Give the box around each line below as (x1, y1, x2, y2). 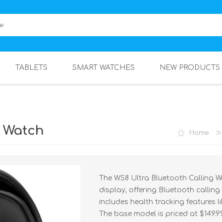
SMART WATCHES (72, 64, 135, 71)
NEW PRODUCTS (160, 64, 220, 71)
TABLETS (15, 64, 48, 71)
